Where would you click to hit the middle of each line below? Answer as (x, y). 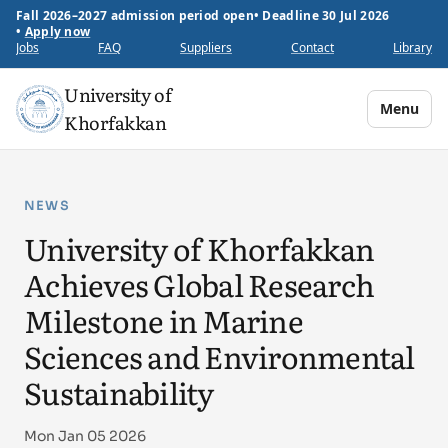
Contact (312, 47)
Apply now (57, 31)
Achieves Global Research (199, 284)
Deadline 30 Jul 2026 (326, 15)
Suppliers (206, 47)
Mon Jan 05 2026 (85, 436)
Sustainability (119, 392)
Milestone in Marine (163, 320)
